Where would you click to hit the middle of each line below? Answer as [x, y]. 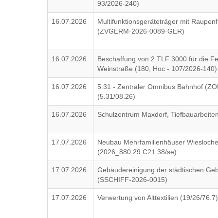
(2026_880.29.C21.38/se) [137, 152]
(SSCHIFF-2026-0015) [133, 180]
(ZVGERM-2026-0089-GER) [141, 31]
